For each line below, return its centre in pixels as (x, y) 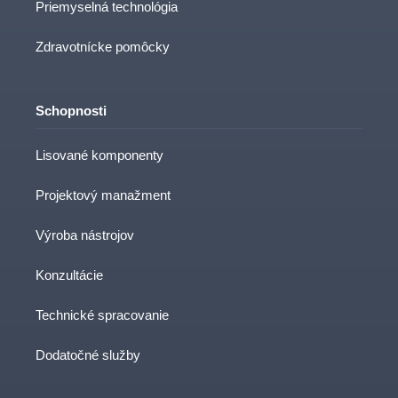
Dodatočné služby (88, 354)
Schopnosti (71, 111)
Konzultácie (69, 275)
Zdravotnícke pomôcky (103, 47)
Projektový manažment (103, 195)
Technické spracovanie (102, 314)
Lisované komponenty (99, 155)
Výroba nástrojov (85, 235)
